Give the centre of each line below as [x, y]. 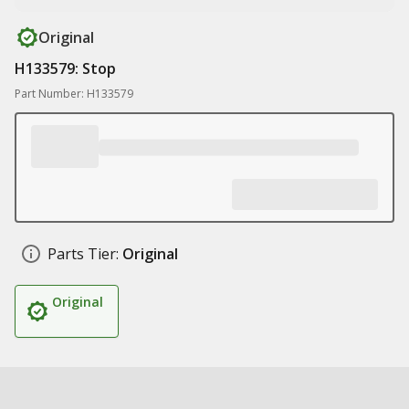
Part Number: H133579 [74, 94]
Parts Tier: [83, 254]
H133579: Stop [65, 68]
